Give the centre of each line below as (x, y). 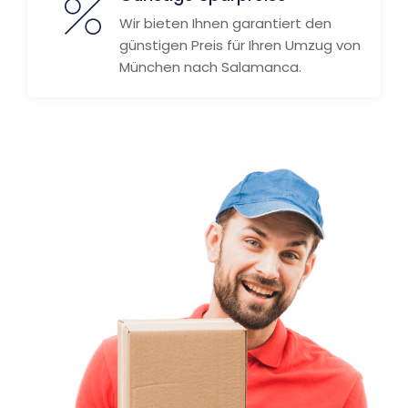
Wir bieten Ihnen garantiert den (225, 23)
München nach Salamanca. (210, 67)
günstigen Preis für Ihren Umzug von (240, 45)
